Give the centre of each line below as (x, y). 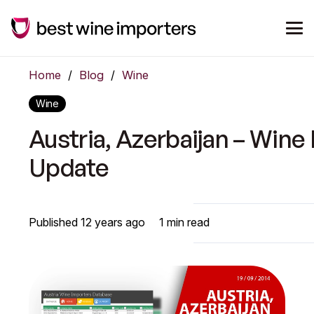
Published (55, 222)
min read (187, 222)
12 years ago (113, 222)
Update (69, 167)
